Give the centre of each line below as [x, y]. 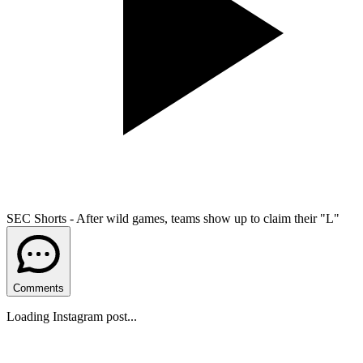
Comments [38, 288]
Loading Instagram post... [72, 316]
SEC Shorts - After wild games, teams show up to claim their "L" [173, 218]
